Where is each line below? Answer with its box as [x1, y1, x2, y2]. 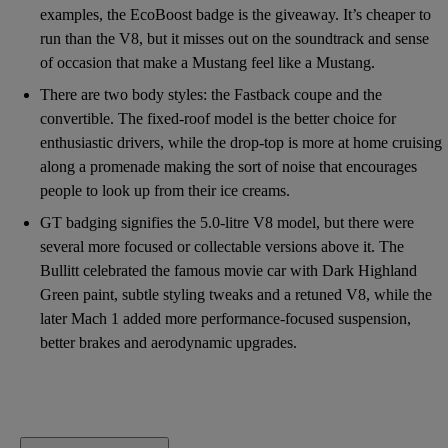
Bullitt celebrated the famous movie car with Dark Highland [40, 261, 417, 279]
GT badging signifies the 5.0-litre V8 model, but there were [40, 213, 414, 231]
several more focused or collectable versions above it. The [40, 237, 404, 255]
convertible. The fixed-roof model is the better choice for [40, 109, 396, 127]
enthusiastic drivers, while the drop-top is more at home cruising [40, 133, 442, 151]
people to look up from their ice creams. [40, 181, 290, 199]
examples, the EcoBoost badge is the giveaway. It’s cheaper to [40, 5, 431, 23]
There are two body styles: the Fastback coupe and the [40, 85, 382, 103]
